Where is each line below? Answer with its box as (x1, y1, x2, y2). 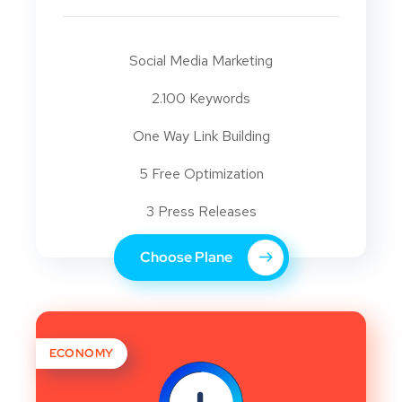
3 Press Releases (145, 202, 257, 222)
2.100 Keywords (152, 89, 250, 109)
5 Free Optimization (138, 164, 264, 184)
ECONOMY (49, 345, 114, 362)
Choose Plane (139, 248, 235, 267)
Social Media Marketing (129, 51, 273, 71)
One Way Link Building (132, 127, 270, 146)
